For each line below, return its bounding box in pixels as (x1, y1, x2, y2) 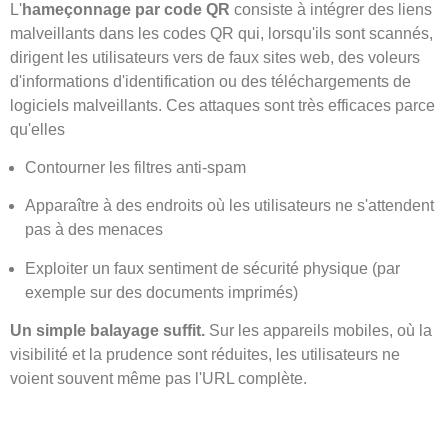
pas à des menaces (25, 221, 163, 239)
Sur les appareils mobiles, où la (205, 322, 432, 340)
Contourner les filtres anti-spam (25, 159, 246, 176)
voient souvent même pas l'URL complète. (10, 370, 307, 388)
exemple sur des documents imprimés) (25, 283, 298, 301)
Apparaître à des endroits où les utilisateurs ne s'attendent (25, 197, 434, 215)
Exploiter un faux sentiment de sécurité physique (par (25, 259, 400, 277)
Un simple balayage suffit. (10, 322, 205, 340)
